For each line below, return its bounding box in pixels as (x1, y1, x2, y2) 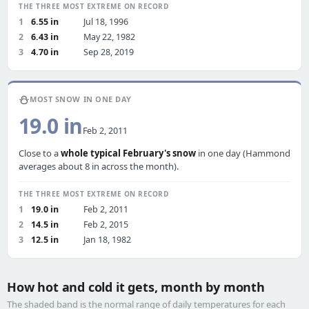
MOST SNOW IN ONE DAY (30, 94, 132, 104)
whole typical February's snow (61, 147, 196, 159)
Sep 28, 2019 (83, 46, 134, 58)
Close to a (19, 147, 61, 159)
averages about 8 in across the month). (19, 160, 179, 172)
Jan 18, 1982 (83, 234, 131, 246)
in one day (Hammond (196, 147, 290, 159)
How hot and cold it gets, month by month (7, 279, 265, 295)
